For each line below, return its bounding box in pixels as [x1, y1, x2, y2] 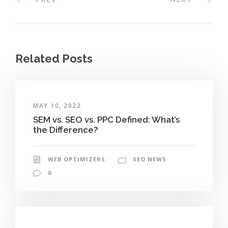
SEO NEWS [133, 155, 166, 163]
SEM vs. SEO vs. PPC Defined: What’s [33, 114, 180, 125]
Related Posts [15, 51, 93, 65]
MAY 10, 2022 [33, 101, 81, 110]
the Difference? [33, 124, 98, 135]
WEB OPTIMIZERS [48, 155, 105, 163]
